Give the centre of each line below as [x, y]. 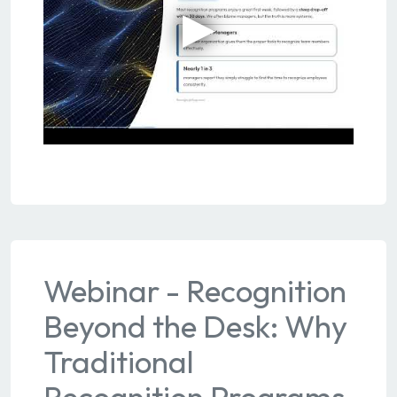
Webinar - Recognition [195, 290]
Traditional [118, 361]
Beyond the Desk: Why [195, 326]
